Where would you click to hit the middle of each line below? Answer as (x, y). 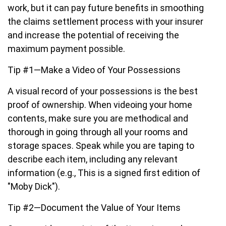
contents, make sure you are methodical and (98, 118)
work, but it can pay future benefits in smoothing (106, 8)
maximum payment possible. (66, 49)
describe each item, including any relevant (93, 159)
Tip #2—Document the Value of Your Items (94, 208)
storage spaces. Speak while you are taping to (101, 146)
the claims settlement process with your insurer (105, 21)
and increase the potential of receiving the (93, 35)
